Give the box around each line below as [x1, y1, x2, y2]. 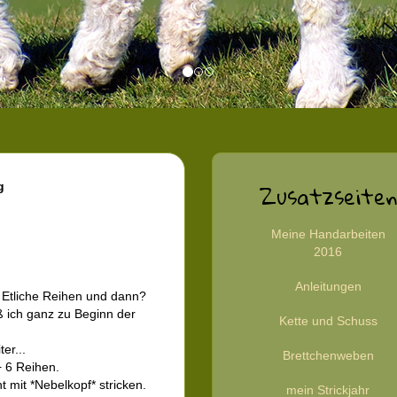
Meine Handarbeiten [270, 227, 385, 241]
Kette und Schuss [278, 314, 378, 328]
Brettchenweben [282, 348, 374, 362]
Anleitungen [294, 279, 362, 293]
